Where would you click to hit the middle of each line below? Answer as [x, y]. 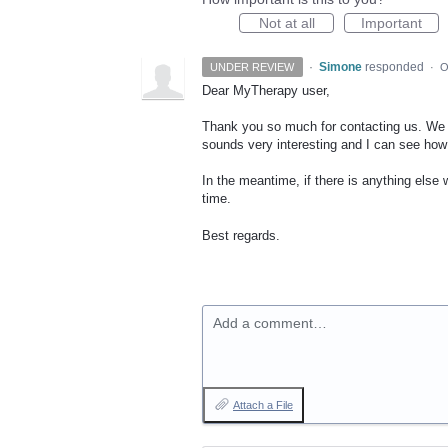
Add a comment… [270, 322]
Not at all [286, 23]
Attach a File [263, 404]
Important [391, 23]
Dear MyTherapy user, [266, 90]
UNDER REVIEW [252, 67]
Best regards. [241, 235]
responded [395, 67]
